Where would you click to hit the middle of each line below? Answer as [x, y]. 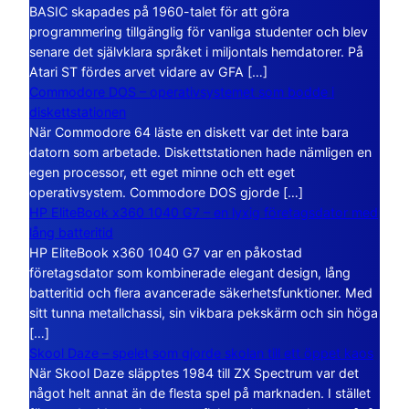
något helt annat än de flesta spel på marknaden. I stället [200, 393]
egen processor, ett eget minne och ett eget [162, 172]
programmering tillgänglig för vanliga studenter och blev [199, 31]
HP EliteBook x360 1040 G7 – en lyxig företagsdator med [204, 212]
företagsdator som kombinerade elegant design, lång [190, 272]
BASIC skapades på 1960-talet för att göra [159, 11]
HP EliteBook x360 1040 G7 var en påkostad [166, 252]
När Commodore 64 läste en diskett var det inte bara [189, 131]
